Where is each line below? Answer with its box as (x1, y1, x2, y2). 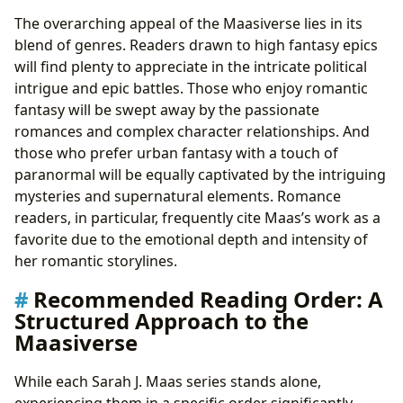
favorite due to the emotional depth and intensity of (14, 228, 368, 249)
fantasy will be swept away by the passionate (14, 99, 319, 120)
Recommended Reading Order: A (33, 283, 383, 314)
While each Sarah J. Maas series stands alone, (14, 371, 321, 391)
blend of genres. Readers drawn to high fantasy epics (14, 34, 378, 55)
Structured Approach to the (14, 305, 309, 336)
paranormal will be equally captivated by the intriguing (14, 164, 386, 184)
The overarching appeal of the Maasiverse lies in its (14, 13, 363, 33)
